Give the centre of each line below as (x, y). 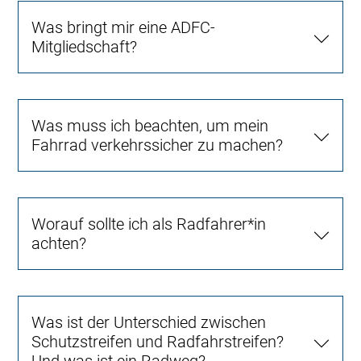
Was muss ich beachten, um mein (150, 125)
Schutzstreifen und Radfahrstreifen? (158, 341)
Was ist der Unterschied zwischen (149, 322)
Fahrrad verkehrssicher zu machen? (158, 145)
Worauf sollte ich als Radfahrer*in (149, 224)
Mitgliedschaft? (85, 46)
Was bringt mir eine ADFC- (124, 27)
